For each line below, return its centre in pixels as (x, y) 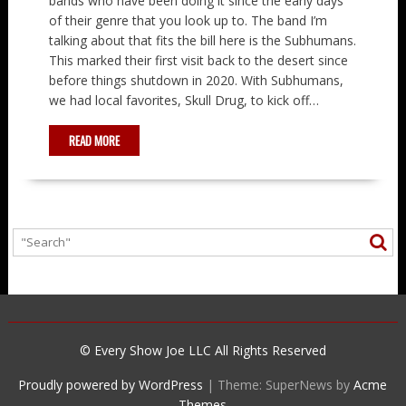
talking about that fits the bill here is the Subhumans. (202, 40)
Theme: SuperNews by (286, 384)
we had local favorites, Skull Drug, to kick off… (184, 100)
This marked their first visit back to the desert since (198, 60)
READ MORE (94, 140)
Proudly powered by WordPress (111, 384)
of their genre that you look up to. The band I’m (188, 20)
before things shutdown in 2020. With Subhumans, (196, 80)
